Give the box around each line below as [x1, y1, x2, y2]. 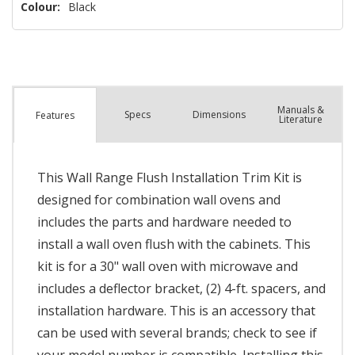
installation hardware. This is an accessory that [37, 302, 315, 320]
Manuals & [277, 103, 324, 117]
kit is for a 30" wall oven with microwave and [37, 258, 298, 276]
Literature [278, 113, 323, 127]
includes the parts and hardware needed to [37, 213, 292, 231]
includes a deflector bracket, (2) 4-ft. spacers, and [37, 280, 326, 298]
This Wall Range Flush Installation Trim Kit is [37, 169, 302, 187]
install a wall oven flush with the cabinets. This [37, 235, 311, 254]
